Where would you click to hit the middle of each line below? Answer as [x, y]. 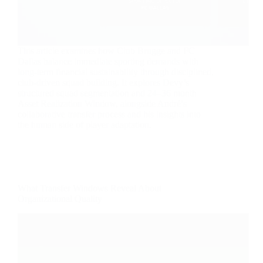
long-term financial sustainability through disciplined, [116, 72]
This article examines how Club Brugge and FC [106, 51]
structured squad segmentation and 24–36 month [107, 93]
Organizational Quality [60, 199]
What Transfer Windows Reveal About [90, 188]
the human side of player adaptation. [85, 125]
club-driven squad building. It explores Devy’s [103, 83]
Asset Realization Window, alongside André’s [102, 104]
